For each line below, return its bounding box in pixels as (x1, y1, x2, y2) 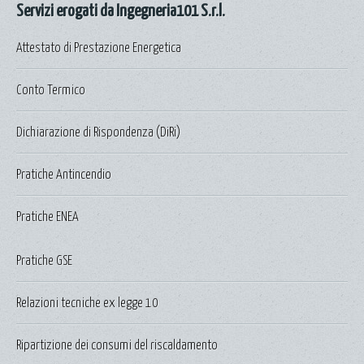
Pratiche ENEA (16, 210, 79, 224)
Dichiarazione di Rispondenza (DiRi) (16, 126, 180, 140)
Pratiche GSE (16, 254, 72, 268)
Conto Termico (16, 84, 85, 97)
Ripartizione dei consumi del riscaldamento (16, 339, 218, 353)
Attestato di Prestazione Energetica (16, 41, 181, 55)
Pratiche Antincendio (16, 168, 111, 182)
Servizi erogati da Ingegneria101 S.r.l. (16, 2, 225, 19)
